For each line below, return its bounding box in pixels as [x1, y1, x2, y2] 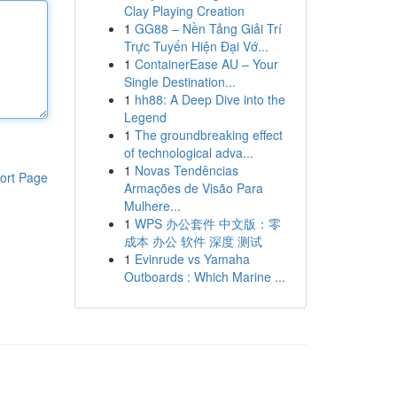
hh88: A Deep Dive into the [134, 90, 285, 108]
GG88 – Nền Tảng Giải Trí [134, 19, 282, 37]
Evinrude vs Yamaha [134, 250, 250, 268]
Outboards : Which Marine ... [123, 268, 285, 285]
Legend [123, 108, 167, 126]
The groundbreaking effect [134, 126, 283, 144]
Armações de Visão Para [123, 179, 263, 197]
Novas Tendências [134, 161, 238, 179]
